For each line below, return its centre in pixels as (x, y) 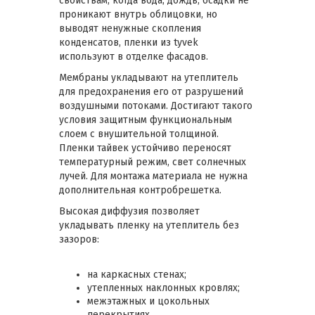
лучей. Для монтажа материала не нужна (153, 176)
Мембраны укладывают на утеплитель (149, 78)
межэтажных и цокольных (148, 302)
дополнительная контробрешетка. (140, 191)
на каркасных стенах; (137, 275)
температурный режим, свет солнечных (153, 162)
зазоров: (79, 240)
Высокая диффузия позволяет (129, 212)
